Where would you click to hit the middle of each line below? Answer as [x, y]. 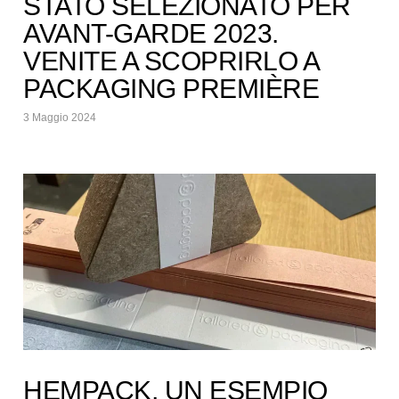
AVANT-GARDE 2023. [151, 33]
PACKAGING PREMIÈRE [171, 88]
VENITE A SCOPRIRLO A [171, 61]
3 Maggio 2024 [60, 117]
